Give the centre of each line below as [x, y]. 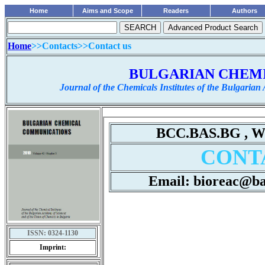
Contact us [110, 46]
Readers [176, 11]
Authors [245, 11]
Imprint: [53, 247]
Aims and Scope [107, 11]
